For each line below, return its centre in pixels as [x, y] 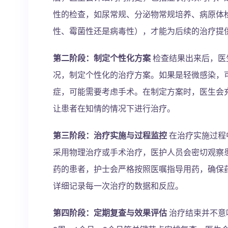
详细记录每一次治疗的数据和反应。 [118, 186]
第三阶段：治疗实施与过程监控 [110, 135]
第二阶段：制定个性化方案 [102, 58]
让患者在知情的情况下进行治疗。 [114, 108]
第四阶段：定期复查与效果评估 [110, 212]
